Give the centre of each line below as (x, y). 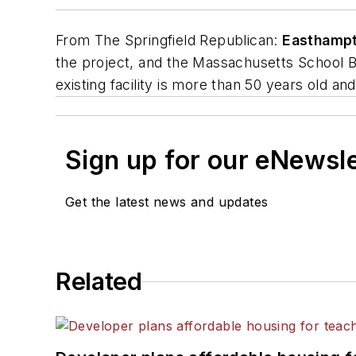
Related (99, 282)
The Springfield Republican (184, 41)
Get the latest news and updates (167, 202)
